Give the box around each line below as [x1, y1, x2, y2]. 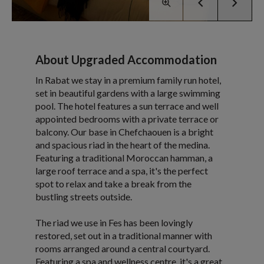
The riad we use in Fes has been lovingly [35, 216, 193, 228]
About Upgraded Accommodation [35, 52, 217, 67]
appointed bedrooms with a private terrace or [35, 113, 219, 124]
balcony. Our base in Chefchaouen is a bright [35, 126, 213, 137]
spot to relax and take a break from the [35, 177, 192, 189]
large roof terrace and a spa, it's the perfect [35, 164, 208, 176]
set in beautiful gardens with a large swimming [35, 87, 220, 98]
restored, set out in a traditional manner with [35, 229, 212, 241]
